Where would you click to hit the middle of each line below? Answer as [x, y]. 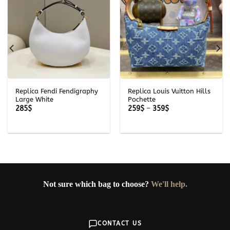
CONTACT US [120, 224]
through [181, 129]
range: [179, 115]
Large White [34, 100]
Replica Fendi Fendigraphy [56, 91]
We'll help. [169, 184]
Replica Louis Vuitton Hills [169, 91]
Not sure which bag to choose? [97, 184]
